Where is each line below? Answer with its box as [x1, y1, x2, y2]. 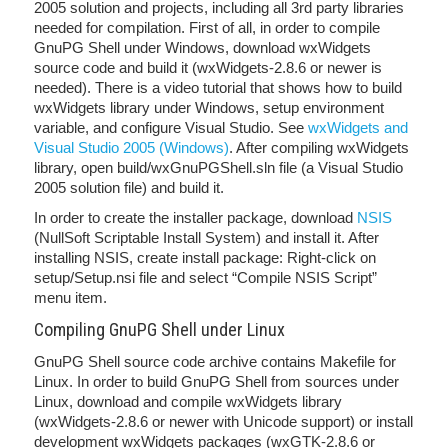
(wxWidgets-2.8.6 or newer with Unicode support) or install [34, 413, 413, 430]
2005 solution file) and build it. [34, 179, 224, 196]
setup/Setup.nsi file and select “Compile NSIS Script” [34, 269, 377, 286]
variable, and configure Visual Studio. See [34, 119, 308, 136]
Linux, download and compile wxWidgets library [34, 393, 342, 410]
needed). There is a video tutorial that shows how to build [34, 79, 402, 96]
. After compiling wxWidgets [229, 139, 409, 156]
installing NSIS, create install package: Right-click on [34, 249, 376, 266]
